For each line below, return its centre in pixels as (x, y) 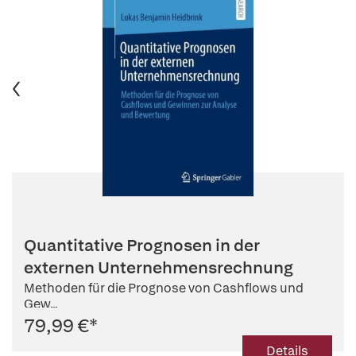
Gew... (41, 304)
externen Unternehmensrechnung (159, 267)
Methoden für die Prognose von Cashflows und (164, 288)
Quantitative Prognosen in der (142, 245)
